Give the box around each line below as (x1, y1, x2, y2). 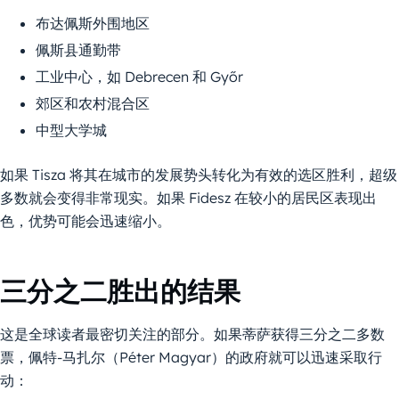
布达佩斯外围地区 (36, 13, 150, 32)
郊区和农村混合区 (36, 94, 150, 112)
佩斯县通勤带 (36, 40, 121, 59)
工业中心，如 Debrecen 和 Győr (36, 67, 243, 85)
